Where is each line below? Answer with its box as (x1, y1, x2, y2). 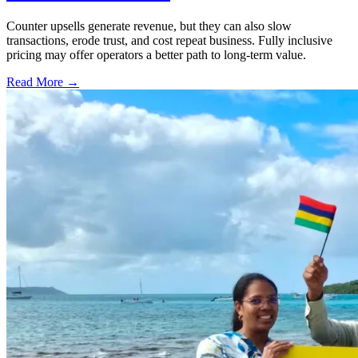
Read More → (6, 75, 79, 89)
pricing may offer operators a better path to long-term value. (6, 48, 306, 62)
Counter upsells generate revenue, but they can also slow (6, 19, 292, 34)
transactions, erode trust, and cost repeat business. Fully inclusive (6, 34, 332, 48)
